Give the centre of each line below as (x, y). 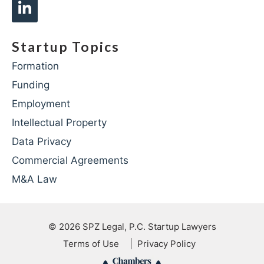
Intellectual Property (59, 122)
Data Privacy (42, 141)
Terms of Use (91, 243)
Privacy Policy (166, 243)
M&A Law (34, 179)
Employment (41, 103)
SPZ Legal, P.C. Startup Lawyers (149, 226)
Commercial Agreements (70, 160)
